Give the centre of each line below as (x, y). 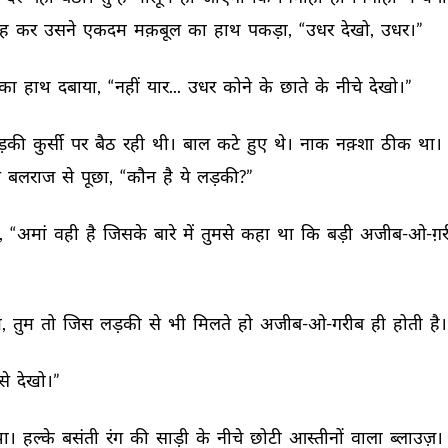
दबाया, (81, 86)
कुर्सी (50, 143)
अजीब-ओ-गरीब (313, 323)
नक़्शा (356, 143)
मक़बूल (159, 29)
